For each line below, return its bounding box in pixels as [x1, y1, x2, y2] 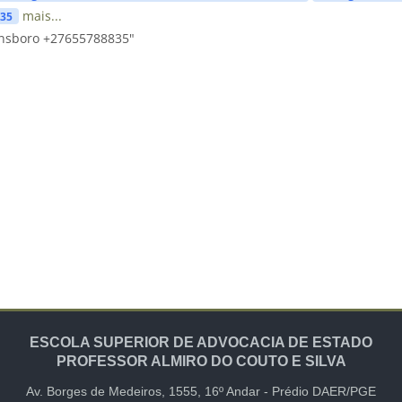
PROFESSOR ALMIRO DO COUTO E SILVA [56, 354, 346, 369]
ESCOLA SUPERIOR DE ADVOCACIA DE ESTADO [30, 335, 372, 350]
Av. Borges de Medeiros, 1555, [26, 384, 205, 398]
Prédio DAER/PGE [272, 384, 376, 398]
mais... [22, 6, 62, 24]
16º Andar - [205, 384, 272, 398]
